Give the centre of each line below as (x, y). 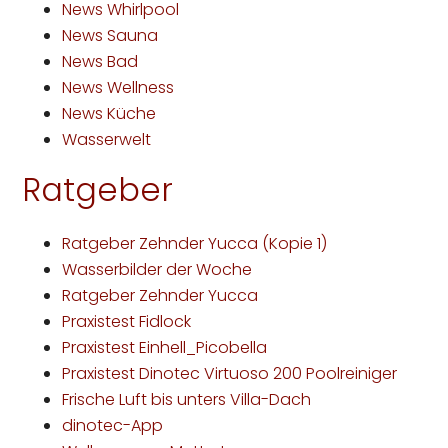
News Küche (109, 113)
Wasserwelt (107, 139)
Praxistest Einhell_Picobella (165, 348)
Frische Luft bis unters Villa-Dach (187, 400)
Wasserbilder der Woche (157, 270)
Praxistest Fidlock (127, 322)
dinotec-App (113, 426)
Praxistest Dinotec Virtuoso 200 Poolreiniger (230, 374)
